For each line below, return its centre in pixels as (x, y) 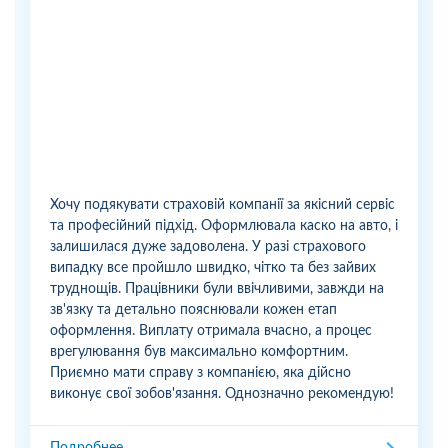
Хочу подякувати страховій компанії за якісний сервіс (222, 205)
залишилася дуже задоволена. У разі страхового (208, 247)
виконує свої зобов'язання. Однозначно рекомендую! (222, 394)
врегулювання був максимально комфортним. (199, 352)
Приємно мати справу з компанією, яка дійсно (200, 373)
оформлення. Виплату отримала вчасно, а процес (211, 331)
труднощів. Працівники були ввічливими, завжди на (217, 289)
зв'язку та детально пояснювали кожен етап (193, 310)
